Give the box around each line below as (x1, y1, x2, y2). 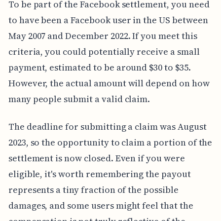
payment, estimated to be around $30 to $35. (8, 61, 191, 74)
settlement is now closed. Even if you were (8, 152, 185, 165)
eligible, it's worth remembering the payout (8, 168, 191, 181)
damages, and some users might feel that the (8, 199, 193, 212)
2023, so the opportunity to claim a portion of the (8, 136, 213, 149)
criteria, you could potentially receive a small (8, 45, 200, 58)
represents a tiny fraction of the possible (8, 184, 179, 196)
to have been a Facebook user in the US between (8, 14, 208, 27)
